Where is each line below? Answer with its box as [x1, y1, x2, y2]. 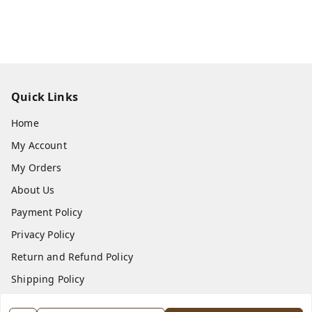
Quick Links [11, 88, 78, 104]
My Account [11, 138, 67, 152]
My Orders [11, 160, 62, 174]
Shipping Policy [11, 272, 85, 286]
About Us [11, 182, 55, 196]
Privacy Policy [11, 227, 75, 241]
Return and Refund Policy [11, 249, 134, 263]
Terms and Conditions [11, 294, 116, 308]
